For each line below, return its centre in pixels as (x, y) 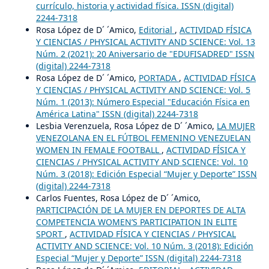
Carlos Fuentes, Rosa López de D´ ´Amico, (118, 198)
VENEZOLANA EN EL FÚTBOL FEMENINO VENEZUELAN (143, 138)
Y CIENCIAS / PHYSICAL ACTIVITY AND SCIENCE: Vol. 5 (143, 89)
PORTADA (159, 77)
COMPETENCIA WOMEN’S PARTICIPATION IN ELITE (136, 222)
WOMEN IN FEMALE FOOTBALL (98, 150)
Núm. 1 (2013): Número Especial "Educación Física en (143, 101)
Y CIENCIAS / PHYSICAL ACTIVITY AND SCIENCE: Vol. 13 (145, 41)
